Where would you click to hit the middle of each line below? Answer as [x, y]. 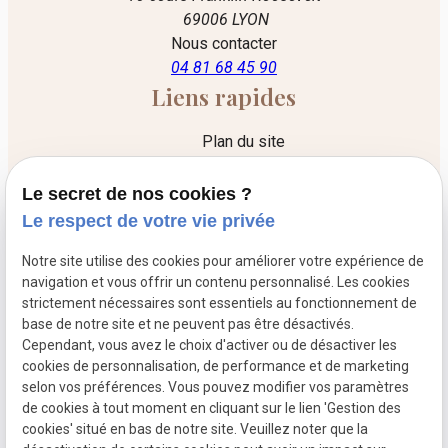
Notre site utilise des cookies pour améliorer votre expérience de [223, 261]
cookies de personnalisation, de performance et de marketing [216, 366]
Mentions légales [243, 173]
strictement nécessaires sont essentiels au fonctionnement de [220, 303]
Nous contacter [223, 44]
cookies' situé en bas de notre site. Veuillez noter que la [195, 429]
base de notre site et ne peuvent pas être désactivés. [188, 324]
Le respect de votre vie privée [149, 221]
